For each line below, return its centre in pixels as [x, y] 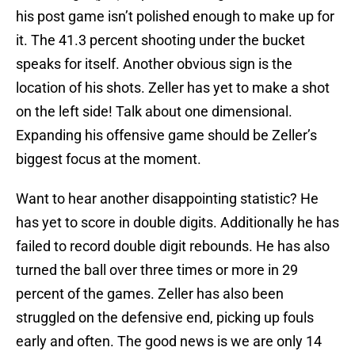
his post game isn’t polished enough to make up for [175, 17]
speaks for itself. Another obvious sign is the [154, 64]
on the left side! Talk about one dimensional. [154, 112]
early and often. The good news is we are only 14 [169, 342]
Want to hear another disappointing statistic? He [167, 199]
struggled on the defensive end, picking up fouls [165, 318]
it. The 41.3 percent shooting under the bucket [160, 40]
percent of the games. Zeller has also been [150, 294]
